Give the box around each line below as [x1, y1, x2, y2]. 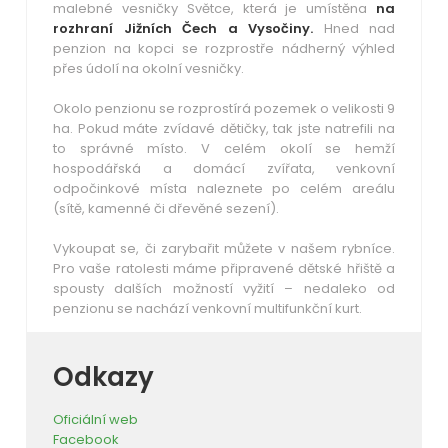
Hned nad [313, 18, 395, 38]
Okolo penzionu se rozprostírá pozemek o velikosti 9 [53, 98, 395, 118]
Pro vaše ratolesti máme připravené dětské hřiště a [53, 258, 395, 278]
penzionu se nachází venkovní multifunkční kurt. [53, 298, 362, 318]
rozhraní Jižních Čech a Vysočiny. [53, 18, 313, 38]
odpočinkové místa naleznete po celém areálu [53, 178, 395, 198]
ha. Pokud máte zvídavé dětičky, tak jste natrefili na [53, 118, 395, 138]
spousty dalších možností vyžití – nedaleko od [53, 278, 395, 298]
